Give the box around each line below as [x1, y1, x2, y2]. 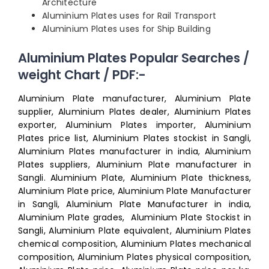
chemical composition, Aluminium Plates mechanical [18, 238, 251, 250]
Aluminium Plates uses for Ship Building [42, 23, 211, 35]
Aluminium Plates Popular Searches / [18, 49, 249, 67]
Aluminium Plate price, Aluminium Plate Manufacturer [18, 185, 251, 198]
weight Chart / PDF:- [18, 66, 146, 84]
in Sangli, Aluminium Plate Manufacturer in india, [18, 198, 251, 211]
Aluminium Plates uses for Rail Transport [42, 10, 216, 22]
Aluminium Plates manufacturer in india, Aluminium [18, 145, 251, 158]
